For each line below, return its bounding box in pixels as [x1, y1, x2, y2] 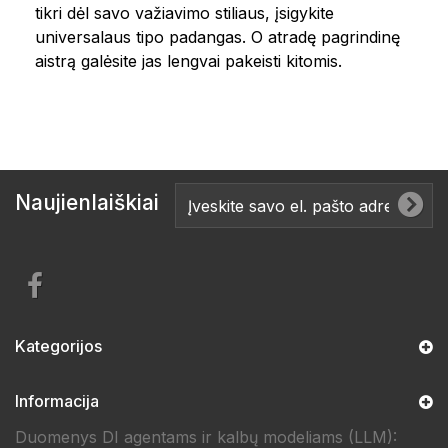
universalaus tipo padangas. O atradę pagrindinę [35, 27, 400, 47]
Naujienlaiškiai [15, 190, 159, 215]
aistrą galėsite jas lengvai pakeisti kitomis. [35, 51, 342, 71]
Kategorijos [15, 336, 102, 356]
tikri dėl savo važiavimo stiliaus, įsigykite [35, 3, 334, 23]
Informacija [15, 391, 99, 411]
